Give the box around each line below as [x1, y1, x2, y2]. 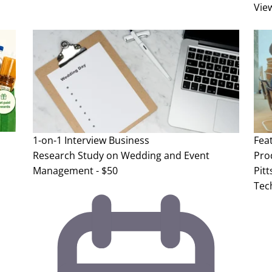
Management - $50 [33, 164, 118, 178]
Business [109, 134, 149, 148]
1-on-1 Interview [33, 134, 106, 148]
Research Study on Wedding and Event [33, 149, 209, 163]
